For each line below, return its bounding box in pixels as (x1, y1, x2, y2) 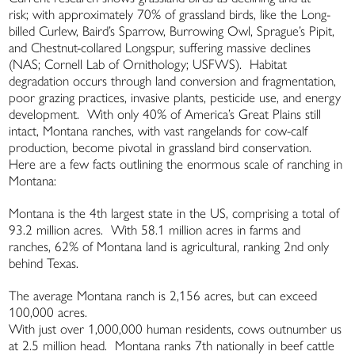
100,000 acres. (9, 304, 88, 321)
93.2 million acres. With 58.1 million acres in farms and (9, 222, 301, 239)
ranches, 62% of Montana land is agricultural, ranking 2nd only (9, 239, 330, 255)
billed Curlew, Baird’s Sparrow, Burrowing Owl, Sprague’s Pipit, (9, 23, 335, 40)
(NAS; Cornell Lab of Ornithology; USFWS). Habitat (9, 56, 288, 73)
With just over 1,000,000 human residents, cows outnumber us (9, 321, 342, 338)
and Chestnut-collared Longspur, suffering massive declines (9, 40, 311, 56)
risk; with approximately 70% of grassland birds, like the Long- (9, 6, 331, 23)
